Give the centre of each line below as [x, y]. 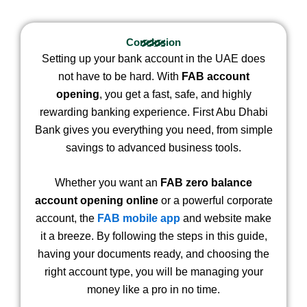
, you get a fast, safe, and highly [175, 94]
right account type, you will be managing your [153, 272]
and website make [227, 219]
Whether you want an [108, 183]
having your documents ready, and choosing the [153, 254]
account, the [66, 219]
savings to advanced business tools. [153, 147]
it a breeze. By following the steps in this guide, [153, 236]
